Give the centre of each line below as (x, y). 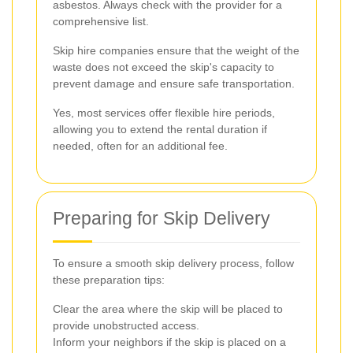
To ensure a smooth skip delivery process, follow (173, 263)
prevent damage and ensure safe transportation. (174, 83)
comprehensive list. (101, 21)
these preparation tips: (109, 279)
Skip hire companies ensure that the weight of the (176, 50)
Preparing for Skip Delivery (162, 218)
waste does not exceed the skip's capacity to (163, 67)
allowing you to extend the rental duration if (160, 129)
